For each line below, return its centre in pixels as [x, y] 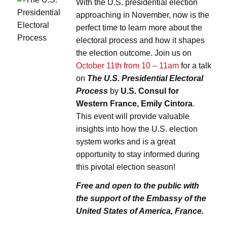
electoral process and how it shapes [141, 41]
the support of [103, 199]
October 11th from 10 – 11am [128, 66]
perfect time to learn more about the [139, 28]
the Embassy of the [169, 199]
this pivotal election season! [126, 167]
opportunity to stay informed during [138, 155]
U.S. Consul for [150, 91]
